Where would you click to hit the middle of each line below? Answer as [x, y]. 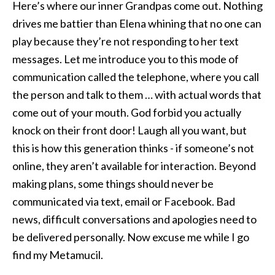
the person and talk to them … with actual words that [137, 95]
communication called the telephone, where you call [136, 77]
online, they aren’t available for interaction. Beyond [134, 166]
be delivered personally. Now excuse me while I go [131, 237]
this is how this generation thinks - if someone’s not [133, 148]
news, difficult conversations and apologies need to [134, 219]
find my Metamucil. [58, 255]
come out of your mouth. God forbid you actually [127, 112]
